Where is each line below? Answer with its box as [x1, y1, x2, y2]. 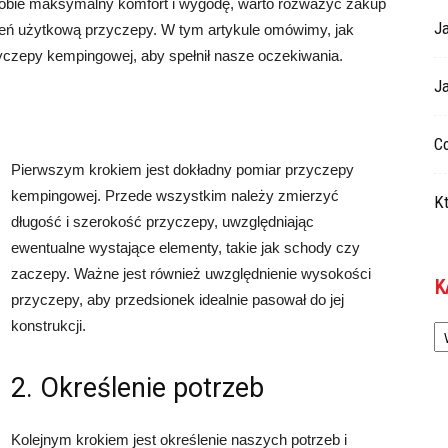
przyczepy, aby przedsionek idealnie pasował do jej [11, 291, 344, 308]
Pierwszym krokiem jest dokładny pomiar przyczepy [11, 161, 354, 178]
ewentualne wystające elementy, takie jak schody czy [11, 239, 360, 256]
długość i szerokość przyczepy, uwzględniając [11, 213, 314, 230]
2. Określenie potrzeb [11, 372, 264, 404]
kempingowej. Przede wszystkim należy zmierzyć [11, 187, 339, 204]
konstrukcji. [11, 317, 86, 334]
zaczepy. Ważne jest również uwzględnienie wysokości [11, 265, 371, 282]
